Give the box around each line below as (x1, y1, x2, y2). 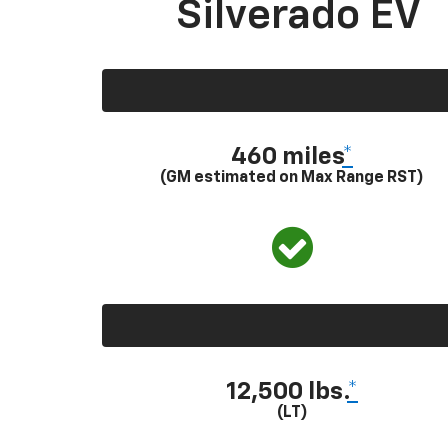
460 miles (231, 144, 342, 169)
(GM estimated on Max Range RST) (160, 169, 424, 186)
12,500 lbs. (226, 379, 347, 404)
